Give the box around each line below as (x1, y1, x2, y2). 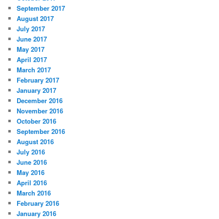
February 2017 (17, 75, 60, 85)
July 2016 (17, 147, 45, 157)
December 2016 (17, 96, 63, 106)
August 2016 (17, 137, 54, 147)
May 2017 (17, 44, 45, 54)
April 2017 (17, 55, 47, 65)
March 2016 (17, 188, 51, 198)
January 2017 (17, 86, 57, 95)
